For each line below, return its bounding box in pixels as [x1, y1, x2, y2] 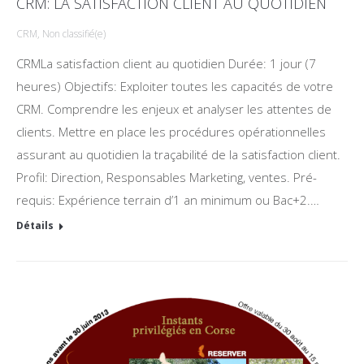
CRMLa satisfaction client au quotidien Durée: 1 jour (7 [16, 55, 316, 71]
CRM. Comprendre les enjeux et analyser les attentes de [16, 101, 331, 117]
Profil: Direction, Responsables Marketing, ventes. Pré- [16, 169, 317, 185]
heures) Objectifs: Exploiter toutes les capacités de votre [16, 78, 333, 94]
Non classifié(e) [42, 27, 106, 41]
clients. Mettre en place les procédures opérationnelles [16, 123, 326, 140]
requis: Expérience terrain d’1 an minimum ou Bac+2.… [16, 192, 319, 208]
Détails [16, 219, 54, 232]
